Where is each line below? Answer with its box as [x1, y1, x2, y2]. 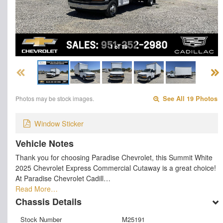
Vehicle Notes [15, 136, 74, 150]
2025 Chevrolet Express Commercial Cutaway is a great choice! [15, 162, 216, 173]
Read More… [15, 183, 58, 194]
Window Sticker [34, 117, 84, 128]
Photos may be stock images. [15, 94, 94, 103]
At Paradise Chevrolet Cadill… [15, 173, 111, 183]
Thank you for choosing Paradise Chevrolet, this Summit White [15, 152, 213, 162]
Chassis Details [15, 195, 82, 208]
